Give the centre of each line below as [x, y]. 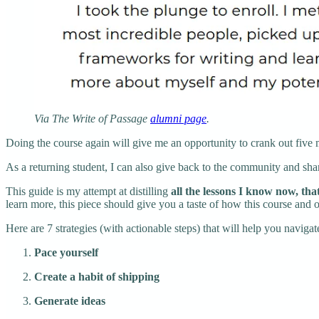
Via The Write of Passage [92, 118]
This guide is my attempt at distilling [88, 191]
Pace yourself [66, 252]
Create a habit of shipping [97, 276]
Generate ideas [70, 300]
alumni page [178, 118]
